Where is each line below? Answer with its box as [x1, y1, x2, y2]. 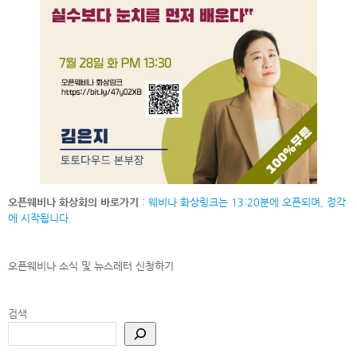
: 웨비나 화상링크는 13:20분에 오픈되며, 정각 [139, 195, 346, 208]
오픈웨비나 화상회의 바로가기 [8, 195, 139, 208]
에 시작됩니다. [8, 211, 72, 224]
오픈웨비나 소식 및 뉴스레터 [8, 259, 132, 272]
